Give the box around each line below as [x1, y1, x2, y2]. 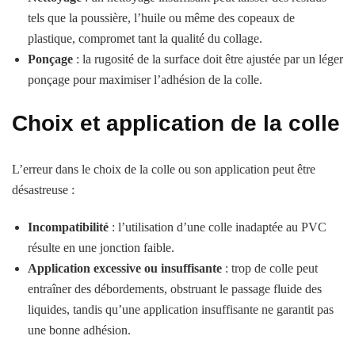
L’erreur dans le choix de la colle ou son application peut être [12, 162, 315, 176]
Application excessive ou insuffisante [28, 261, 222, 275]
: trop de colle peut [222, 261, 318, 275]
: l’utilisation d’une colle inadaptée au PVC [109, 219, 326, 234]
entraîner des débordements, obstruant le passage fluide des [28, 281, 322, 296]
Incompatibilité [28, 219, 109, 234]
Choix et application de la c [12, 110, 301, 136]
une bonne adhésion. [28, 323, 131, 337]
